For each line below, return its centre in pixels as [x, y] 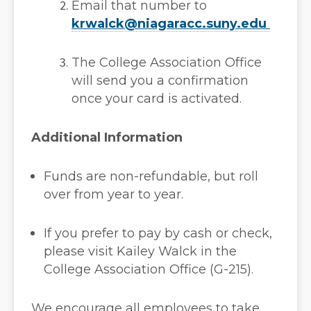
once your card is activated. [157, 99]
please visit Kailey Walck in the [140, 252]
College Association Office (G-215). [149, 270]
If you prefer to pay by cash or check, [158, 234]
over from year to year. [114, 195]
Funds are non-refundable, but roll [151, 177]
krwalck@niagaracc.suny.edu [171, 24]
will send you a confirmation [160, 81]
